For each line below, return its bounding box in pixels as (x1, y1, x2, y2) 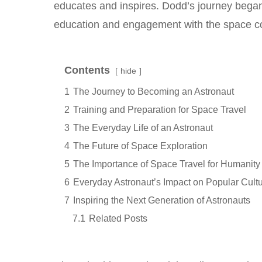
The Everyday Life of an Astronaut (73, 122, 213, 133)
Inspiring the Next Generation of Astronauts (73, 194, 250, 205)
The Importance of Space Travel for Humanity (73, 158, 260, 169)
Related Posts (89, 212, 147, 223)
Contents (64, 64, 110, 76)
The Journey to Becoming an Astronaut (73, 85, 234, 96)
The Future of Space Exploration (73, 140, 208, 151)
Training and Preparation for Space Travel (73, 104, 246, 115)
